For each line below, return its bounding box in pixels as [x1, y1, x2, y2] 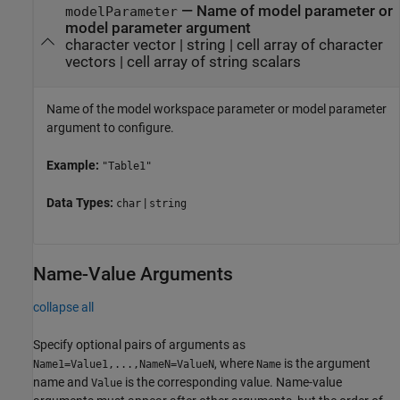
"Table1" [102, 160, 152, 173]
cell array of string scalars [126, 54, 301, 71]
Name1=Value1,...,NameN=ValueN [33, 357, 214, 371]
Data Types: [46, 196, 116, 211]
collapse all [33, 299, 94, 314]
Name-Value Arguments [33, 263, 233, 286]
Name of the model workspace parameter [46, 102, 278, 117]
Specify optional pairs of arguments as [33, 337, 246, 352]
